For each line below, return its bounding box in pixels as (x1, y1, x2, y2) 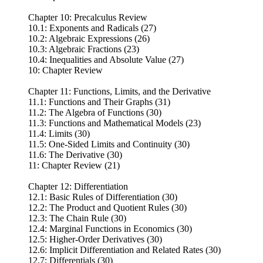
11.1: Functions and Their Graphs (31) (28, 96, 170, 107)
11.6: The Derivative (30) (28, 149, 122, 160)
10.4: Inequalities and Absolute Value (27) (28, 54, 184, 65)
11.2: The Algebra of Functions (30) (28, 107, 161, 117)
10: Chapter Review (28, 65, 103, 75)
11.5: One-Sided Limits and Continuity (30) (28, 139, 190, 149)
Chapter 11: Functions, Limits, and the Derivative (28, 86, 211, 96)
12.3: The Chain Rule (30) (28, 213, 126, 223)
